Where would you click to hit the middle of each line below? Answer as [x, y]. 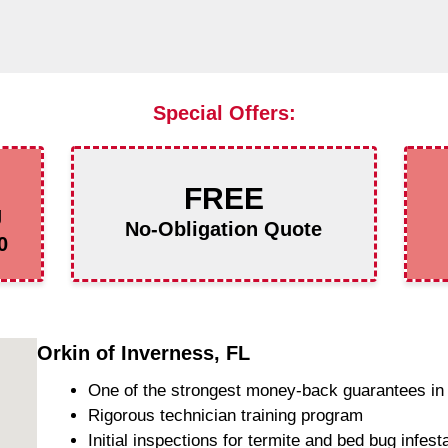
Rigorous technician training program [226, 415]
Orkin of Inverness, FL [144, 352]
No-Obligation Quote [224, 228]
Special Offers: [224, 112]
